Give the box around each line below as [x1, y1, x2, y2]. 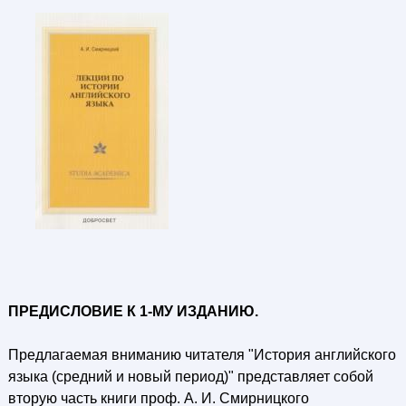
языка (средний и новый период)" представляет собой [7, 369, 373, 384]
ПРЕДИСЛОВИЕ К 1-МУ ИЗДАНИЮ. [7, 304, 258, 319]
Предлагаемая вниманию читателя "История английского [7, 347, 396, 362]
